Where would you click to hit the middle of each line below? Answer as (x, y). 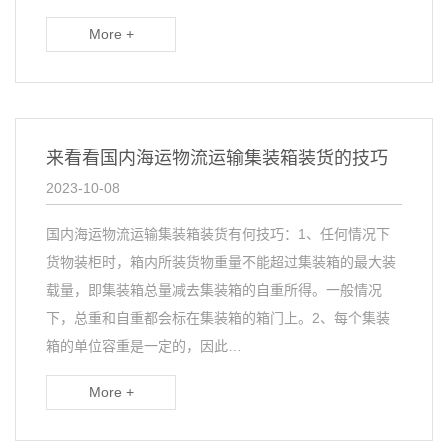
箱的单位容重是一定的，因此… (144, 346)
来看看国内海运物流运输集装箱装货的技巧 (217, 158)
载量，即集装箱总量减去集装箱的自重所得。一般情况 (214, 290)
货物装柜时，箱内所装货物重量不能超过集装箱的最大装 (221, 262)
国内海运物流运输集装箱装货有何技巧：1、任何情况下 (218, 234)
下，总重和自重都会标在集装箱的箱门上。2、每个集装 (218, 318)
